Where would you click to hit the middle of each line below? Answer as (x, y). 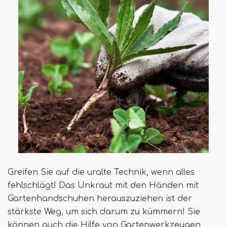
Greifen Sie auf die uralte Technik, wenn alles (101, 173)
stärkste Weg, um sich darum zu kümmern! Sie (104, 212)
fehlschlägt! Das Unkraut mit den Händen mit (103, 186)
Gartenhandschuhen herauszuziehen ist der (100, 199)
